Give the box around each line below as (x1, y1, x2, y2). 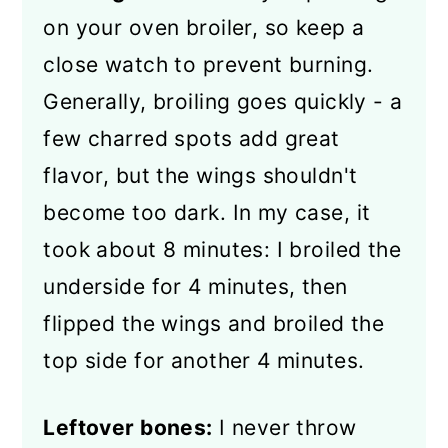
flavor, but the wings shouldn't (43, 163, 358, 188)
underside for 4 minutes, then (43, 274, 348, 299)
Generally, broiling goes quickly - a (43, 89, 403, 114)
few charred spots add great (43, 126, 340, 151)
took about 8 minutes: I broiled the (43, 237, 402, 262)
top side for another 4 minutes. (43, 348, 365, 373)
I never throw (212, 415, 357, 440)
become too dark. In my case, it (43, 200, 371, 225)
